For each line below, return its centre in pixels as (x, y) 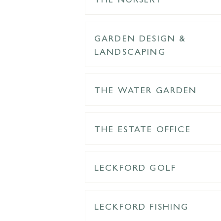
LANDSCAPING (130, 51)
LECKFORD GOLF (135, 167)
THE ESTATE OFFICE (143, 128)
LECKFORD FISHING (142, 206)
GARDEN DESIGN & (140, 37)
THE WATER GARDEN (146, 90)
